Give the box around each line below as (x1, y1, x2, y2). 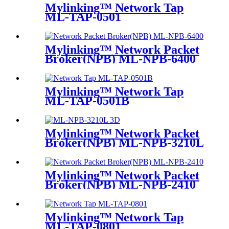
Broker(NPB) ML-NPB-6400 (45, 52, 196, 65)
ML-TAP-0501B (45, 94, 129, 107)
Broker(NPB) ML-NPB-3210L (45, 135, 204, 149)
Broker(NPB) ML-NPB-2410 (45, 177, 196, 191)
